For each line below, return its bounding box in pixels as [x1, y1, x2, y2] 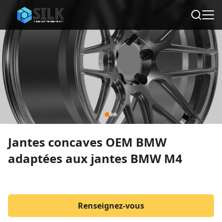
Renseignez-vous [78, 200, 144, 211]
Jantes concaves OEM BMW [8, 134, 166, 150]
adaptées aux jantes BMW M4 [8, 150, 182, 166]
